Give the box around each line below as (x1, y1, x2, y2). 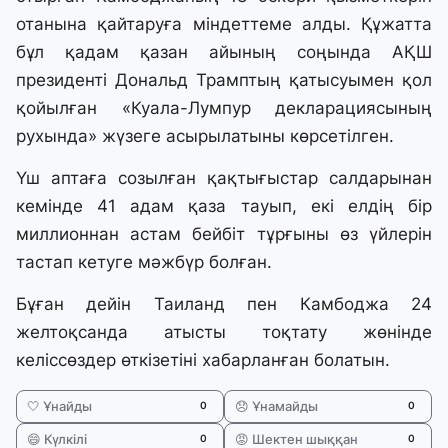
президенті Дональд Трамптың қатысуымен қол (16, 70, 432, 91)
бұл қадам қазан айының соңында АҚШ (16, 42, 432, 63)
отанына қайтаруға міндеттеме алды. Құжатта (16, 14, 432, 35)
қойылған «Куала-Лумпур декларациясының (16, 98, 432, 119)
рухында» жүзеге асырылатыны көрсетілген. (16, 126, 394, 147)
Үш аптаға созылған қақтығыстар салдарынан (16, 168, 432, 189)
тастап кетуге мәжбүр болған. (16, 252, 272, 273)
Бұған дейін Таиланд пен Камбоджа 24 (16, 294, 432, 315)
